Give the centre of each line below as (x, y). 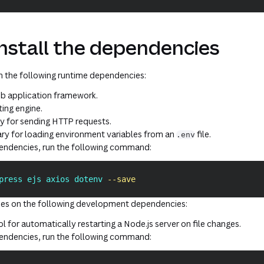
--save (122, 179)
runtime (73, 75)
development (103, 204)
